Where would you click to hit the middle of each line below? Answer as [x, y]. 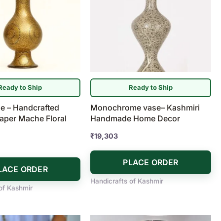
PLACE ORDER [151, 162]
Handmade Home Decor [135, 118]
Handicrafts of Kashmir [127, 181]
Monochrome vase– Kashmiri [145, 107]
